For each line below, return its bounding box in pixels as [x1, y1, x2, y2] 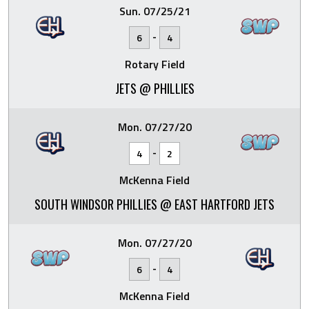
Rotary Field [124, 56, 185, 72]
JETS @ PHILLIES [114, 79, 195, 97]
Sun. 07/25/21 [119, 3, 190, 19]
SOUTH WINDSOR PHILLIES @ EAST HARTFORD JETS [34, 195, 275, 213]
